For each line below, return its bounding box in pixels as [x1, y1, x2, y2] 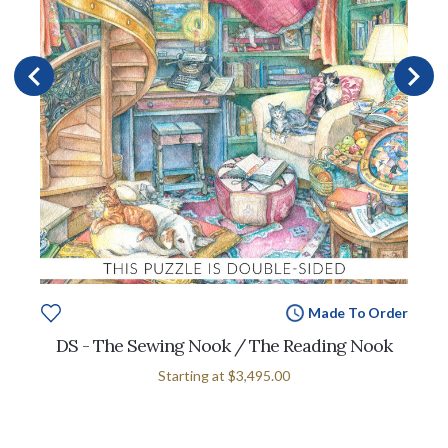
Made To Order [307, 303, 408, 321]
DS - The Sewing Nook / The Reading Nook [56, 333, 392, 357]
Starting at [158, 366, 228, 384]
